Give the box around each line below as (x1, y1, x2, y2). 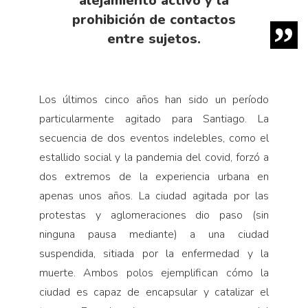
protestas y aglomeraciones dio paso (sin (38, 207, 269, 223)
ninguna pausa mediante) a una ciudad (38, 226, 269, 242)
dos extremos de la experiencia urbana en (38, 168, 269, 184)
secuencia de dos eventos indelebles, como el (38, 130, 269, 146)
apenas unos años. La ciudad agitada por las (38, 188, 269, 203)
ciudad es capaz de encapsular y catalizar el (38, 284, 269, 300)
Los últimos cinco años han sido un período (38, 91, 269, 107)
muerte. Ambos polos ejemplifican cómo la (38, 265, 269, 280)
